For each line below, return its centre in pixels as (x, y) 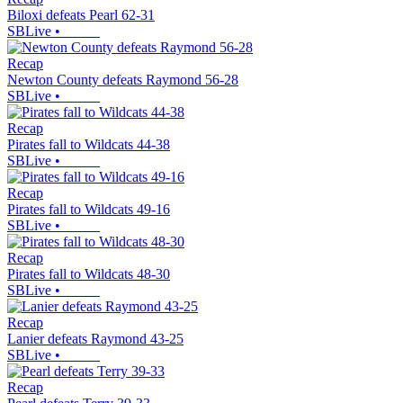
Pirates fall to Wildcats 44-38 (89, 145)
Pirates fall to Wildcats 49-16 (89, 210)
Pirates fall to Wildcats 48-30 (89, 274)
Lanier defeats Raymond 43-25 (95, 339)
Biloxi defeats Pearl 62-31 (81, 15)
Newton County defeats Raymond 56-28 (123, 80)
